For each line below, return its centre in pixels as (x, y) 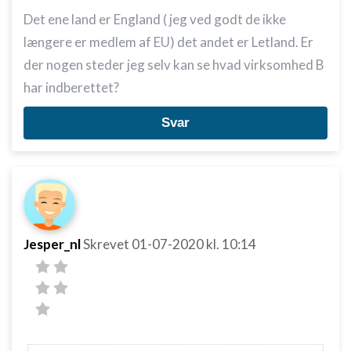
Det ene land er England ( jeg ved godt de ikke (155, 19)
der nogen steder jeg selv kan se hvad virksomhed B (174, 65)
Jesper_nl (52, 244)
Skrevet (107, 244)
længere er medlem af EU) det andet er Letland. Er (168, 42)
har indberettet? (71, 87)
